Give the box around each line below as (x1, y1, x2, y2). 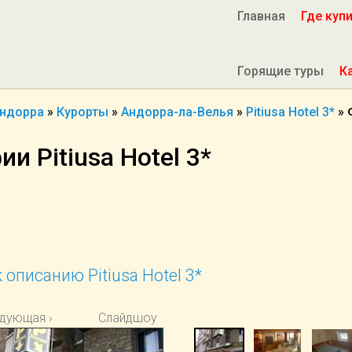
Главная (237, 9, 285, 24)
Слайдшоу (98, 310, 157, 325)
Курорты (57, 104, 108, 119)
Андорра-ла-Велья (121, 104, 233, 119)
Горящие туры (237, 64, 324, 79)
